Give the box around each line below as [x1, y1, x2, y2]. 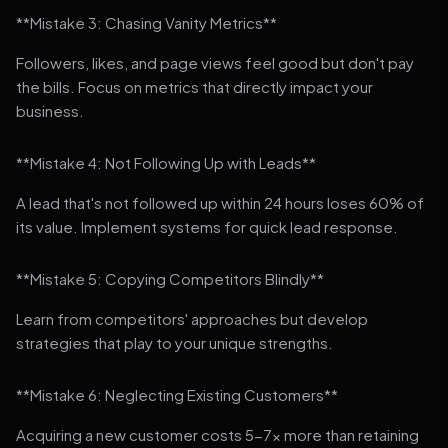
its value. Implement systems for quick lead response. [16, 217, 398, 236]
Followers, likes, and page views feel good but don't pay [16, 53, 414, 72]
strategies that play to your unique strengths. [16, 333, 333, 352]
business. [16, 101, 84, 120]
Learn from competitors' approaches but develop [16, 309, 368, 328]
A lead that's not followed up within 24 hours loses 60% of [16, 193, 424, 212]
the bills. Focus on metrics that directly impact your [16, 77, 373, 96]
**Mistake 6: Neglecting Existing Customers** [16, 385, 338, 404]
